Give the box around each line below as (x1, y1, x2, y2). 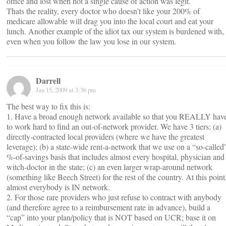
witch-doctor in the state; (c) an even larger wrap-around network (7, 161, 212, 172)
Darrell (36, 75, 61, 86)
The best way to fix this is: (7, 101, 90, 111)
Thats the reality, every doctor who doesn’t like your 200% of (7, 6, 200, 16)
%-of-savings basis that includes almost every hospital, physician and (7, 151, 224, 162)
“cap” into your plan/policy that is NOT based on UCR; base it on (7, 212, 216, 222)
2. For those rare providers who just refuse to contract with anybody (7, 192, 221, 202)
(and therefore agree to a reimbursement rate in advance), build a (7, 202, 210, 212)
